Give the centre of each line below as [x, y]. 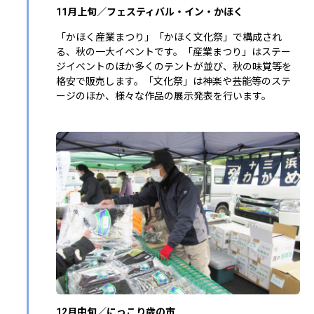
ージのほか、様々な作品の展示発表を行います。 [164, 96]
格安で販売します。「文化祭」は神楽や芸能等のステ [173, 81]
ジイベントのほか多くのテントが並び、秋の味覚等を [174, 66]
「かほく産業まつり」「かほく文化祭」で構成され [169, 37]
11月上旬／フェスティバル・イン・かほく [150, 12]
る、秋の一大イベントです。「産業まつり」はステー [173, 52]
